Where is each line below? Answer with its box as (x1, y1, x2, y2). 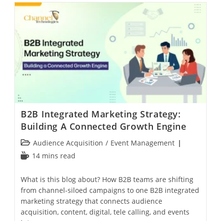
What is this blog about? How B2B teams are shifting (21, 174, 194, 184)
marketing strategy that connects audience (21, 196, 163, 206)
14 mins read (32, 150, 76, 160)
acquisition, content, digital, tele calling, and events (21, 207, 190, 217)
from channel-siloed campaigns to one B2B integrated (21, 185, 200, 195)
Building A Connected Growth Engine (21, 120, 186, 132)
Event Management (110, 138, 175, 147)
